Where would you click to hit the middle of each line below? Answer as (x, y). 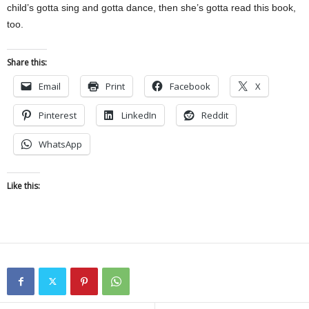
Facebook (190, 86)
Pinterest (58, 115)
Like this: (23, 186)
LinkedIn (139, 115)
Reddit (215, 115)
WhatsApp (60, 144)
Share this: (27, 62)
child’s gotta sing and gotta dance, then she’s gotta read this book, (151, 8)
